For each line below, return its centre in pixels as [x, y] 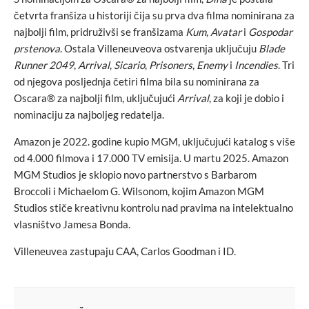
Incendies [256, 64]
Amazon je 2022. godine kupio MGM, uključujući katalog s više [154, 141]
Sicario [129, 64]
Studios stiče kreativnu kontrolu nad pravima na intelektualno [153, 207]
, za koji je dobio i [247, 98]
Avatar [226, 31]
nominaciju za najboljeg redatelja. [89, 114]
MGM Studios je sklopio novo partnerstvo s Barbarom [135, 174]
